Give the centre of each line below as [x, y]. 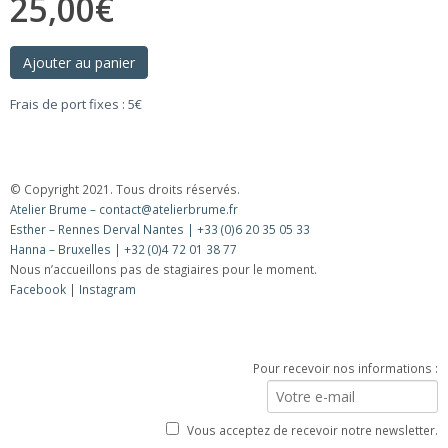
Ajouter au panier [79, 63]
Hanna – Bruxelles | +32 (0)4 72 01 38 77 [123, 249]
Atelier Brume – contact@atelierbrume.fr [124, 209]
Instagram [107, 289]
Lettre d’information [370, 334]
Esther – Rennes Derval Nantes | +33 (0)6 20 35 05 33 [160, 229]
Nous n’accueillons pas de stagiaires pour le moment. [163, 269]
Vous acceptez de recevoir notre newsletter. [312, 430]
